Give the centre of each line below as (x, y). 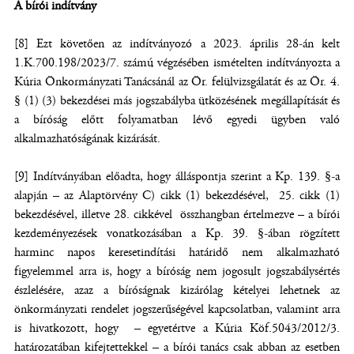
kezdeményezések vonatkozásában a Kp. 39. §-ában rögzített (177, 233)
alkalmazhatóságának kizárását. (87, 139)
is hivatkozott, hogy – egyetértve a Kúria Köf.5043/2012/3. (177, 328)
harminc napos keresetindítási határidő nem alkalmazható (177, 252)
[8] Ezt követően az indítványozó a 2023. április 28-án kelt (177, 44)
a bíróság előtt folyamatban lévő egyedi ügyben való (177, 120)
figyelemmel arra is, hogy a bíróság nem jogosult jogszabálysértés (177, 271)
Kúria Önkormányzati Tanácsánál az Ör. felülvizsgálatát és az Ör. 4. (177, 82)
